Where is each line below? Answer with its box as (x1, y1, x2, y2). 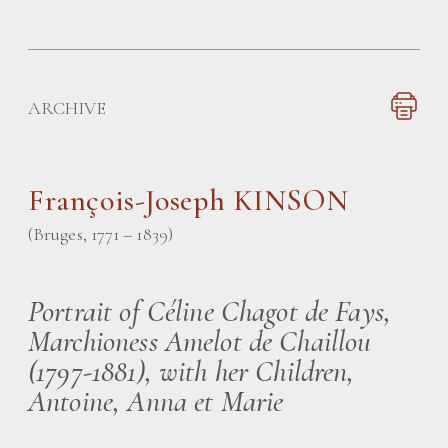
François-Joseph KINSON (28, 182, 349, 219)
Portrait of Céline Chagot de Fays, (28, 293, 392, 330)
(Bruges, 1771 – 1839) (28, 223, 173, 245)
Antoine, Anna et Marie (28, 383, 284, 420)
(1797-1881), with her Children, (28, 353, 355, 390)
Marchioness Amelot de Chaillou (28, 323, 372, 360)
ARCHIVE (28, 97, 106, 119)
